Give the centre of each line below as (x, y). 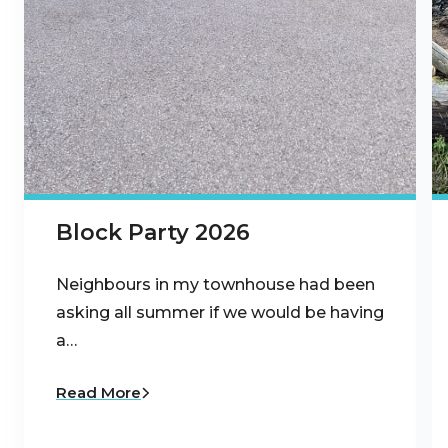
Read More (98, 392)
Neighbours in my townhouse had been (215, 284)
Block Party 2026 (153, 232)
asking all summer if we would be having (220, 312)
